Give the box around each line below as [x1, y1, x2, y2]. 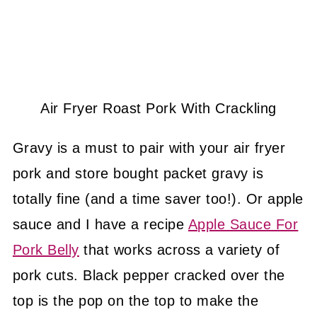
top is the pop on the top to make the [12, 293, 259, 309]
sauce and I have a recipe [12, 217, 188, 233]
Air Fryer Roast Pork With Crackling [40, 100, 277, 117]
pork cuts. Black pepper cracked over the [12, 267, 285, 284]
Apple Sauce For [188, 217, 299, 233]
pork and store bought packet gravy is [12, 166, 264, 182]
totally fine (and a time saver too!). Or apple [12, 191, 304, 207]
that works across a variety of [79, 242, 280, 258]
